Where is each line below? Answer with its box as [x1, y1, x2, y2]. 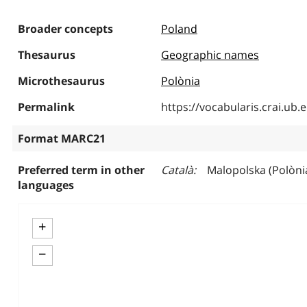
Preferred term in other [17, 162, 145, 177]
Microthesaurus [17, 73, 105, 88]
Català [160, 162, 193, 177]
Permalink [17, 99, 75, 114]
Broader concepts [17, 21, 113, 36]
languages [17, 177, 74, 193]
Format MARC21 [17, 131, 106, 146]
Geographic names [160, 47, 259, 62]
